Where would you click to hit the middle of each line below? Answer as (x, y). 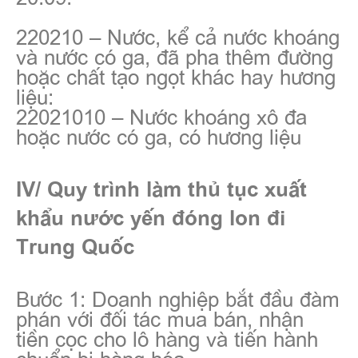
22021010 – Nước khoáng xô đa (161, 115)
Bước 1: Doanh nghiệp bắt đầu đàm (178, 298)
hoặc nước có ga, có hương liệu (159, 135)
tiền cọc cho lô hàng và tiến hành (167, 338)
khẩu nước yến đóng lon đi (151, 217)
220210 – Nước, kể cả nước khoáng (178, 36)
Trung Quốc (75, 246)
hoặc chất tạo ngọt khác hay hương (176, 76)
